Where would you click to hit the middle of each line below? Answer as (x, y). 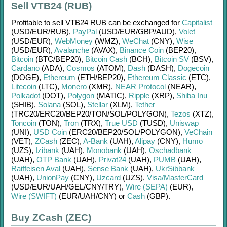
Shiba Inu (192, 96)
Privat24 (112, 159)
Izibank (47, 150)
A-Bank (96, 141)
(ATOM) (109, 68)
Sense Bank (108, 168)
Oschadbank (170, 150)
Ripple (139, 96)
